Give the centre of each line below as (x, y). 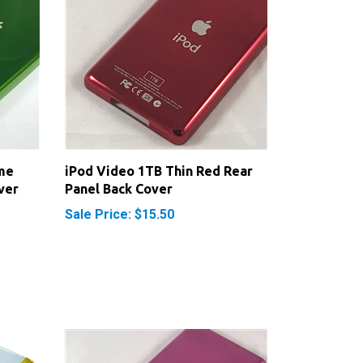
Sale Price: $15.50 (119, 197)
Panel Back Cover (118, 171)
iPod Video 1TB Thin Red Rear (158, 154)
